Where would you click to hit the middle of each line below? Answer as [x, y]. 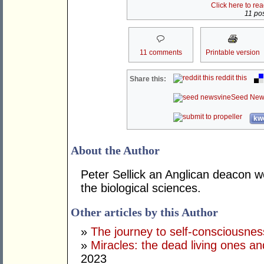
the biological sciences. [141, 188]
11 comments [161, 53]
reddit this [231, 78]
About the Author [115, 151]
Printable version [232, 53]
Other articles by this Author [144, 212]
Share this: [148, 79]
